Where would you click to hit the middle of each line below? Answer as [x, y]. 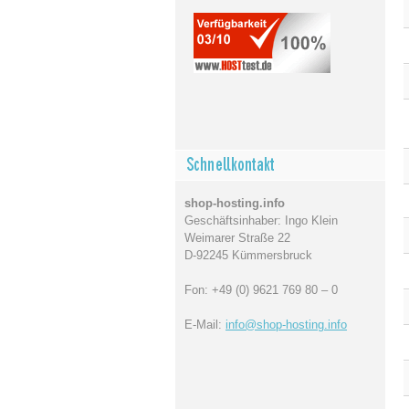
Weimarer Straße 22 [237, 238]
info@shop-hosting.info [286, 325]
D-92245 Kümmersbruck [248, 255]
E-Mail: [205, 325]
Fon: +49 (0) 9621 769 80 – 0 [261, 290]
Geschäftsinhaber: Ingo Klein [261, 220]
